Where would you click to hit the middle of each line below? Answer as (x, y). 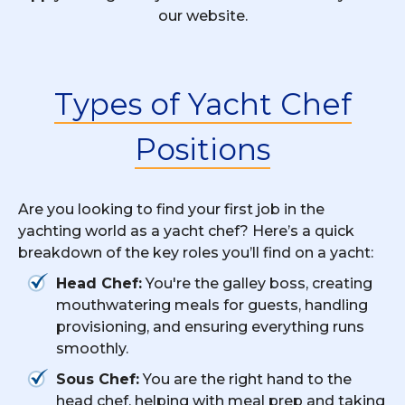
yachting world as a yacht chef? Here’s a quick (186, 231)
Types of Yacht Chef (202, 104)
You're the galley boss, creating (257, 283)
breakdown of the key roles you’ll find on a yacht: (196, 252)
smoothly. (92, 348)
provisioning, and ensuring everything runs (210, 326)
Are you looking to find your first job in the (171, 209)
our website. (202, 15)
